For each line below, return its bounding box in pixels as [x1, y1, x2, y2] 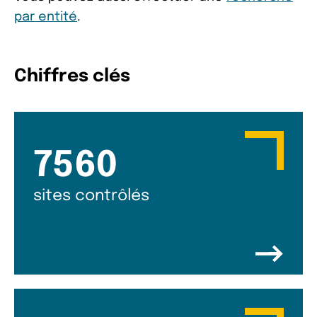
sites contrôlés [33, 188, 149, 204]
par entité [14, 10, 77, 23]
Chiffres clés [14, 67, 130, 86]
